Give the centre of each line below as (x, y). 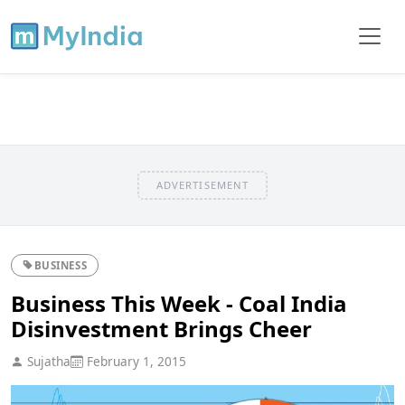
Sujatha (47, 361)
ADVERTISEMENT (202, 184)
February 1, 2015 (135, 361)
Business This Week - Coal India (179, 303)
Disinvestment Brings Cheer (161, 328)
